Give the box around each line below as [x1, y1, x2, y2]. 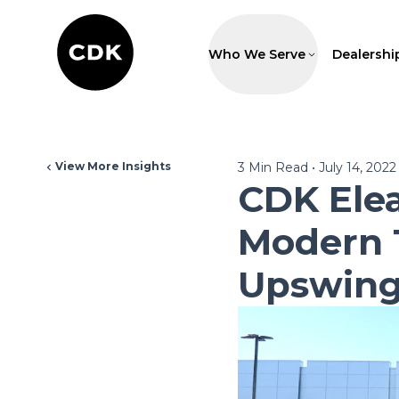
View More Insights [55, 159, 171, 173]
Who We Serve [208, 45, 305, 62]
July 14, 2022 [318, 159, 396, 175]
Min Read [244, 159, 308, 175]
